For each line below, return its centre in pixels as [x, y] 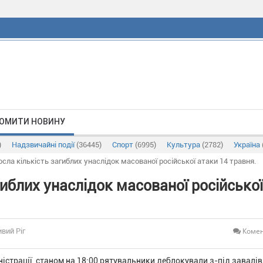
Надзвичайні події [44, 145]
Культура [184, 145]
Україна [248, 145]
